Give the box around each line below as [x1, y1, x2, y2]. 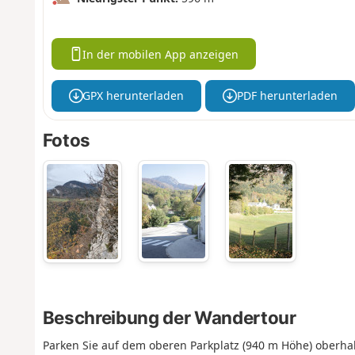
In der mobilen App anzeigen [82, 46, 239, 62]
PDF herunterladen [236, 88, 338, 104]
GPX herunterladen [82, 88, 185, 104]
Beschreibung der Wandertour [42, 306, 296, 328]
